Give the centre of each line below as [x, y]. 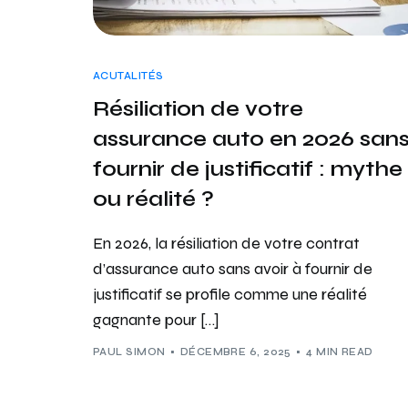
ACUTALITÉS [128, 76]
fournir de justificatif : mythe [248, 168]
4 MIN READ [340, 352]
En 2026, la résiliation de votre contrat [226, 243]
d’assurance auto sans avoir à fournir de [233, 268]
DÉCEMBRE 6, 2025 [235, 352]
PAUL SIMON [129, 352]
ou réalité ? [153, 199]
